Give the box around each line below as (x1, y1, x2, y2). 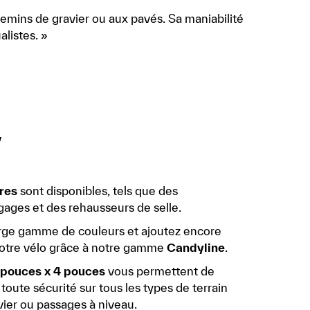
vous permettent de (104, 264, 215, 278)
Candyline (166, 241, 225, 255)
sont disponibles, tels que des (17, 184, 178, 198)
